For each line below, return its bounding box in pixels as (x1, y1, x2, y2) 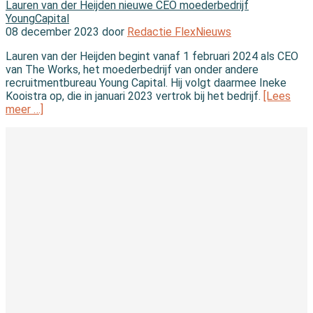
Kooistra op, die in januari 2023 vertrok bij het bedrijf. (6, 89, 263, 103)
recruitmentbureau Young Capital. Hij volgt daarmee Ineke (6, 75, 286, 89)
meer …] (6, 102, 43, 116)
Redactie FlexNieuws (127, 24, 231, 38)
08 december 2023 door (6, 24, 127, 38)
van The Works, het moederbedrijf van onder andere (6, 62, 259, 76)
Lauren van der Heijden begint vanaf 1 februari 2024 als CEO (6, 49, 298, 63)
